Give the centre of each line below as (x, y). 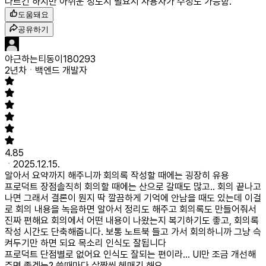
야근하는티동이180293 (50, 59)
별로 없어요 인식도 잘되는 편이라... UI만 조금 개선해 (156, 254)
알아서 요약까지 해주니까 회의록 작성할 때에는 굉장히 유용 (117, 175)
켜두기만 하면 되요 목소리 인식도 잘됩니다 (85, 243)
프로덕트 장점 (31, 187)
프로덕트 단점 (31, 254)
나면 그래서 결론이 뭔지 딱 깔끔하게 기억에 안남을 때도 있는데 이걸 (133, 198)
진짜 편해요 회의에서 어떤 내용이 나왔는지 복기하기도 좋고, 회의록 (132, 221)
